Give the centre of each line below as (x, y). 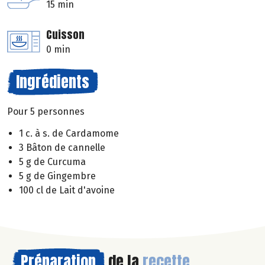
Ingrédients (53, 82)
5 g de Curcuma (52, 161)
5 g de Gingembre (57, 176)
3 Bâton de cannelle (62, 147)
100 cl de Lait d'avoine (67, 190)
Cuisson (65, 35)
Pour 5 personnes (46, 112)
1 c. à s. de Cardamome (69, 133)
